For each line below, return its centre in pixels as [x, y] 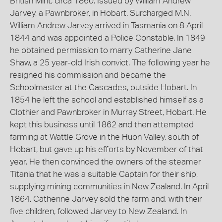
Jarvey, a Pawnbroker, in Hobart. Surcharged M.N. [100, 13]
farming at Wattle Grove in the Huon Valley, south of [104, 137]
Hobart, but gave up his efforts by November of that [107, 149]
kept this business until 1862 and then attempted [102, 125]
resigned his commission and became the [88, 75]
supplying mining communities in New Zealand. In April [109, 187]
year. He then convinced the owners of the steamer [106, 162]
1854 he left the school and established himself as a [107, 100]
